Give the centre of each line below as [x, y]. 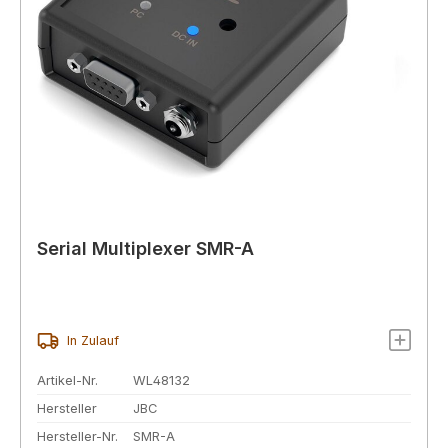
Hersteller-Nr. [77, 436]
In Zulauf [92, 341]
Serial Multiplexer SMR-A [145, 248]
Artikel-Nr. [67, 381]
